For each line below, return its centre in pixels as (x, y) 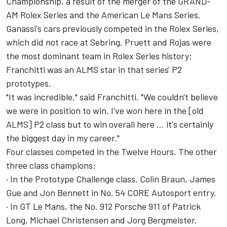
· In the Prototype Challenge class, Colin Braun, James (111, 179)
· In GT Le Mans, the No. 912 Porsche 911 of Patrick (103, 206)
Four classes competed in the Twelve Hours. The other (111, 152)
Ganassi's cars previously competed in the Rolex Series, (112, 29)
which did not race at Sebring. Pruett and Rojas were (109, 42)
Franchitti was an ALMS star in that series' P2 (94, 70)
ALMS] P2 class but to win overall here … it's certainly (110, 124)
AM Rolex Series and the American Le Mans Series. (103, 15)
